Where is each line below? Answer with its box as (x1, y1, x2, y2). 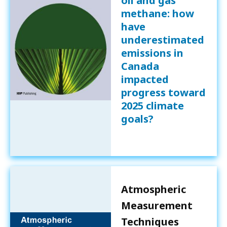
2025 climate (121, 98, 184, 112)
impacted (121, 72, 169, 86)
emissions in (121, 46, 183, 60)
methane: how (121, 6, 194, 20)
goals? (121, 111, 154, 126)
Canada (121, 59, 159, 73)
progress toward (121, 85, 206, 99)
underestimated (121, 32, 204, 47)
